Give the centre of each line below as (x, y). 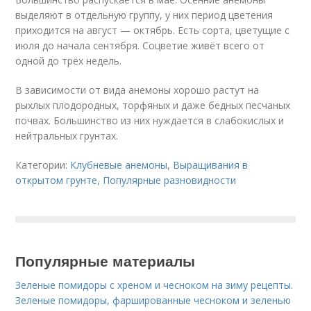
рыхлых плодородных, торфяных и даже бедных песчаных (153, 105)
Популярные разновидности (170, 180)
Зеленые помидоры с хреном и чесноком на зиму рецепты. (154, 285)
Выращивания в (211, 165)
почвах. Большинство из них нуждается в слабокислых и (150, 120)
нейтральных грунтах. (67, 136)
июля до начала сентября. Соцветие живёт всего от (140, 45)
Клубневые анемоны (119, 165)
